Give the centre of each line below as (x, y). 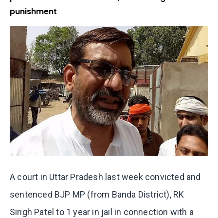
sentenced (31, 194)
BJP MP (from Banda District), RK (119, 194)
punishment (33, 12)
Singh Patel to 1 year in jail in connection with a (102, 212)
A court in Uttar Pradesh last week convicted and (105, 177)
